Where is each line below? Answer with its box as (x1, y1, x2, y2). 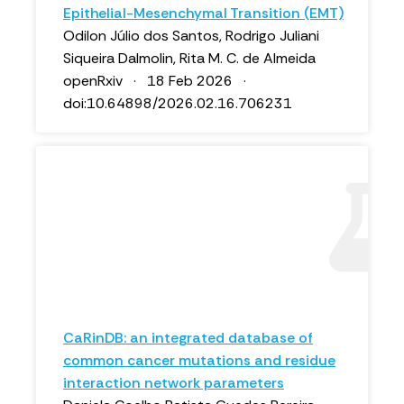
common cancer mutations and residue (63, 351, 335, 370)
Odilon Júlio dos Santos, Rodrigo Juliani (63, 26, 319, 45)
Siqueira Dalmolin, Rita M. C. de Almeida (63, 49, 316, 68)
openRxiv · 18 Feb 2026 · (63, 71, 253, 90)
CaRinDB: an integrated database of (63, 328, 313, 347)
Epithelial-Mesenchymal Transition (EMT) (63, 4, 344, 23)
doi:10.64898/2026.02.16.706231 (63, 94, 292, 113)
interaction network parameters (63, 373, 284, 392)
